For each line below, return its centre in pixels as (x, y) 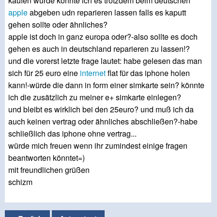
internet (93, 73)
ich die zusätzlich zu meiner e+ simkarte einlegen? (95, 97)
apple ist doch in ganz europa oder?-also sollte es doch (103, 37)
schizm (20, 182)
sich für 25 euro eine (44, 73)
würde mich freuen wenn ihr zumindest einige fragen (98, 146)
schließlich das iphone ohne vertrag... (72, 134)
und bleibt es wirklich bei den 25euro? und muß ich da (101, 109)
